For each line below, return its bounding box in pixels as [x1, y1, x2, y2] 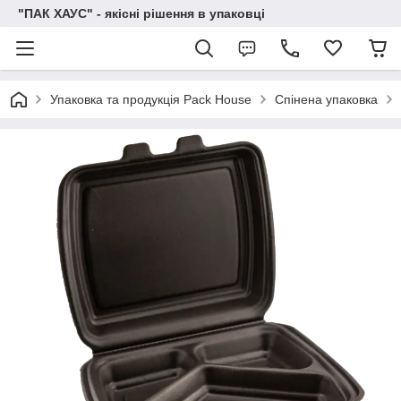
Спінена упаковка [275, 92, 378, 107]
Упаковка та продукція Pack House [50, 92, 252, 107]
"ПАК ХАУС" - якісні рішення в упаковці [18, 6, 265, 21]
